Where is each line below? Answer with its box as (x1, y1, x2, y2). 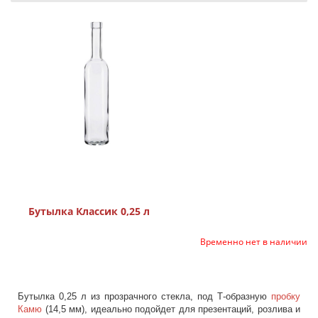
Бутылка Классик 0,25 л (28, 204, 150, 218)
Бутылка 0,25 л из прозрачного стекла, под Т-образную (18, 291, 271, 302)
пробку (271, 291, 300, 302)
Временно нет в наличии (200, 236, 307, 248)
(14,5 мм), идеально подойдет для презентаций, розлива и (42, 304, 300, 314)
